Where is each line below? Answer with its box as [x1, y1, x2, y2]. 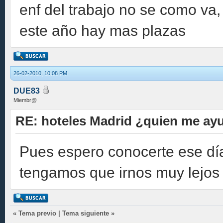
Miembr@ [13, 97, 37, 103]
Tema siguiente [62, 210, 109, 217]
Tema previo [18, 210, 56, 217]
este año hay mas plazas [19, 22, 186, 39]
